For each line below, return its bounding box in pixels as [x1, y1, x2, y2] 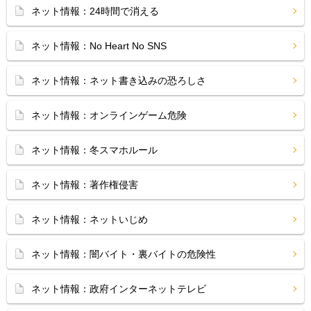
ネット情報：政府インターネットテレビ [31, 283, 206, 294]
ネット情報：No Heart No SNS [31, 40, 167, 51]
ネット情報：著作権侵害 [31, 179, 138, 190]
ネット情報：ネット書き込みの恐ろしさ [31, 75, 206, 86]
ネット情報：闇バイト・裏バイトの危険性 [31, 249, 216, 260]
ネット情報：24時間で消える [31, 6, 159, 17]
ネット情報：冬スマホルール [31, 144, 158, 155]
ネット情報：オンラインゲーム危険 [31, 110, 187, 121]
